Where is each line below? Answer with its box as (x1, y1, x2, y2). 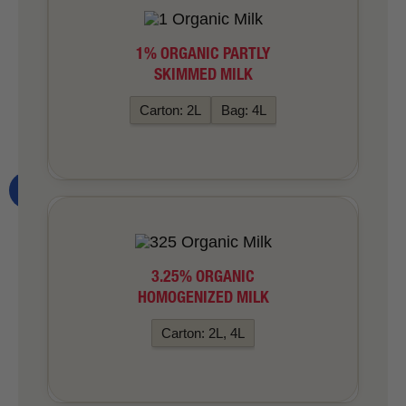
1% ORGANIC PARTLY (136, 42, 270, 63)
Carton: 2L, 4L (161, 324, 245, 341)
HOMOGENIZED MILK (137, 285, 269, 307)
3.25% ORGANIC (151, 265, 255, 286)
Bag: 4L (221, 101, 266, 118)
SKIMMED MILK (153, 63, 253, 84)
